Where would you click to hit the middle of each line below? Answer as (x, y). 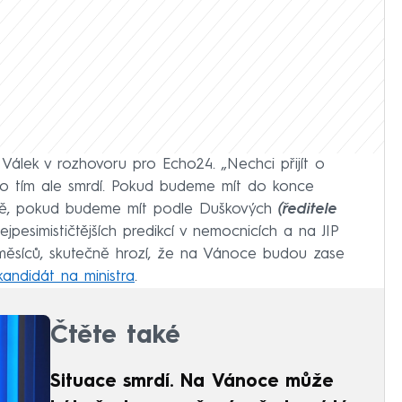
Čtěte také (115, 336)
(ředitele (308, 209)
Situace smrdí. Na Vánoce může (192, 382)
